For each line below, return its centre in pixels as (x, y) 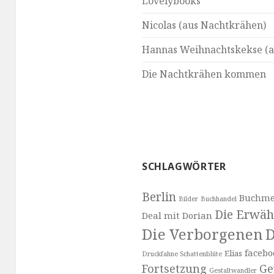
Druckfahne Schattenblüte (182, 254)
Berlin (159, 197)
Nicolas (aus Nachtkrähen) (204, 25)
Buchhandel (218, 198)
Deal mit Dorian (177, 215)
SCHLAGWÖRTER (184, 166)
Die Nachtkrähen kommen (204, 74)
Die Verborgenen (202, 234)
